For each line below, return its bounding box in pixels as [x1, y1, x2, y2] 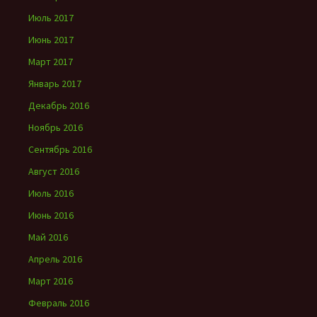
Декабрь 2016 [28, 99, 89, 112]
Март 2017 [28, 55, 73, 68]
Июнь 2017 [28, 33, 74, 46]
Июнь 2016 [28, 209, 74, 221]
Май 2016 [28, 231, 68, 243]
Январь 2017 [28, 77, 81, 90]
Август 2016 [28, 165, 79, 178]
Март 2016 [28, 275, 73, 287]
